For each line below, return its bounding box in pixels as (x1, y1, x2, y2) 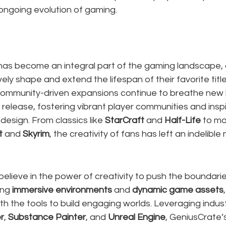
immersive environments (12, 185, 112, 195)
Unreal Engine (108, 212, 165, 222)
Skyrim (23, 129, 49, 139)
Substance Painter (8, 212, 86, 222)
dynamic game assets (132, 185, 223, 195)
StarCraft (105, 116, 144, 125)
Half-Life (164, 116, 201, 125)
